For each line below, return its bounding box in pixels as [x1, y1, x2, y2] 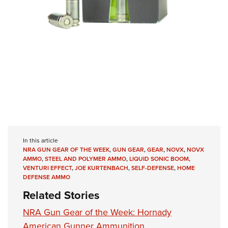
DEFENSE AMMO [23, 173, 70, 182]
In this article [23, 136, 58, 146]
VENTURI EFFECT [23, 163, 72, 173]
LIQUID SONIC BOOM [129, 154, 189, 164]
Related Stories [23, 187, 100, 204]
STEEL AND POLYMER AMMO [45, 154, 126, 164]
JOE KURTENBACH [75, 163, 128, 173]
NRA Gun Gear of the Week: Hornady [23, 206, 172, 219]
